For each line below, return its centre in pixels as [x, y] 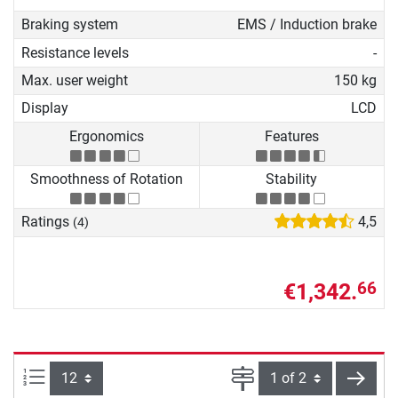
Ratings [47, 222]
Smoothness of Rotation [106, 179]
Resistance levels [75, 52]
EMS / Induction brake [306, 25]
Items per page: [93, 375]
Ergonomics [106, 136]
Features [291, 136]
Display [45, 108]
